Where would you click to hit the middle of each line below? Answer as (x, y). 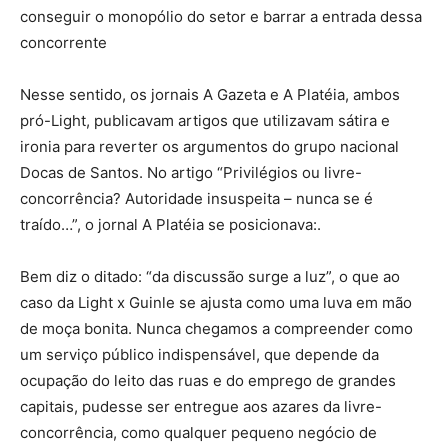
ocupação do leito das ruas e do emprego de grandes (208, 381)
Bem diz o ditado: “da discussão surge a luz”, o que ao (210, 277)
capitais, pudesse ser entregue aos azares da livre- (201, 407)
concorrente (63, 43)
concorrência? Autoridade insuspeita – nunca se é (196, 199)
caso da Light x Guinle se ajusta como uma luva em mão (216, 303)
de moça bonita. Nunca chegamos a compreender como (216, 329)
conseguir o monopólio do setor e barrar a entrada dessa (221, 17)
